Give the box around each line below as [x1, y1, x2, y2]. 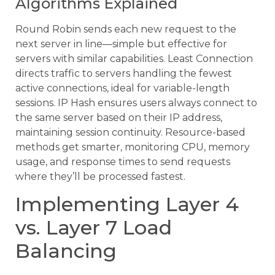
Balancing [15, 239, 117, 263]
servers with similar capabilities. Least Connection [15, 53, 253, 65]
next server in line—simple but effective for [15, 38, 227, 50]
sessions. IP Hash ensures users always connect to [15, 97, 257, 109]
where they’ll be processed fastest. [15, 171, 185, 183]
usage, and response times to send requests [15, 156, 230, 168]
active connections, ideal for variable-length [15, 82, 230, 95]
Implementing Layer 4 [15, 192, 239, 217]
